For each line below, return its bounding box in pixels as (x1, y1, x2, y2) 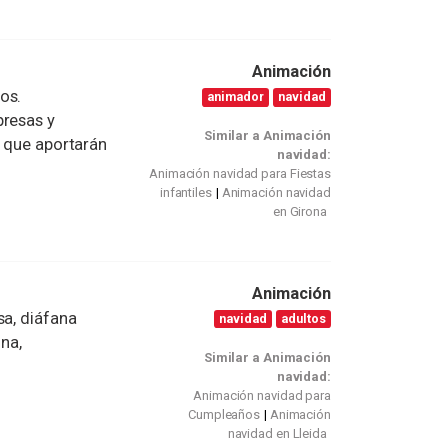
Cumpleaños (188, 406, 261, 422)
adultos (281, 311, 327, 326)
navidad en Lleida (227, 425, 327, 441)
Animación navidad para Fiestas (149, 166, 331, 181)
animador (207, 89, 265, 105)
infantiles (159, 185, 212, 200)
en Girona (272, 204, 327, 219)
